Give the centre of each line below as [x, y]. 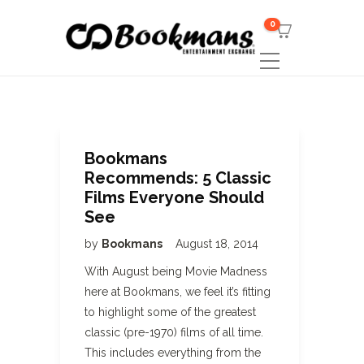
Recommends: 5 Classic [178, 178]
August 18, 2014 [217, 244]
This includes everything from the [173, 353]
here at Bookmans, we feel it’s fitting [178, 292]
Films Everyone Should [174, 197]
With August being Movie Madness [176, 271]
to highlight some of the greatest [170, 312]
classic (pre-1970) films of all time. [174, 332]
